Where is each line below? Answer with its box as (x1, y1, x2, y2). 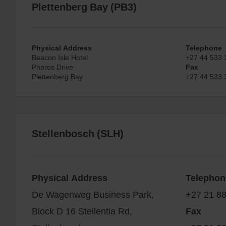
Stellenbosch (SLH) (32, 126, 124, 140)
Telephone (185, 42, 222, 52)
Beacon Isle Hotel (32, 52, 88, 62)
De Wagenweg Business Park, (32, 188, 154, 200)
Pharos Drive (32, 62, 73, 72)
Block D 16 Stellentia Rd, (32, 204, 132, 217)
